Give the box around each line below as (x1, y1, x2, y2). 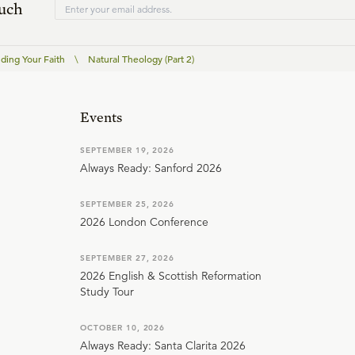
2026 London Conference (80, 215, 208, 230)
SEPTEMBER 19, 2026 (80, 145, 175, 156)
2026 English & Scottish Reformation (80, 269, 261, 284)
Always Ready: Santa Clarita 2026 (80, 338, 246, 353)
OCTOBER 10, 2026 (80, 323, 166, 334)
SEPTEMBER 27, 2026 (80, 253, 175, 264)
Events (80, 109, 122, 126)
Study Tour (80, 284, 134, 300)
